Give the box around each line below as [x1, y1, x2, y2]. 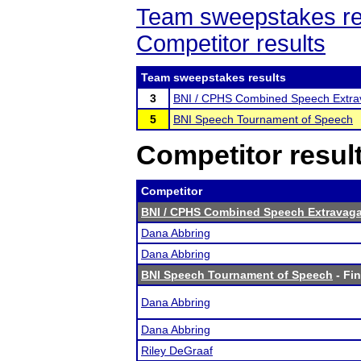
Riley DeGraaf [141, 344, 213, 357]
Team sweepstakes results [141, 71, 286, 84]
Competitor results [136, 31, 326, 56]
